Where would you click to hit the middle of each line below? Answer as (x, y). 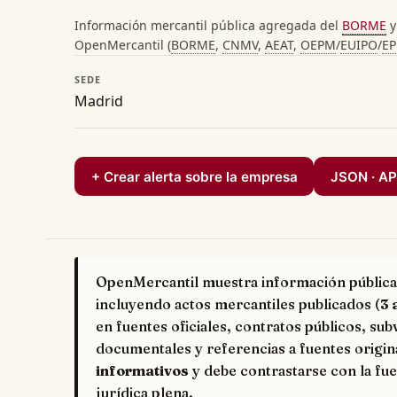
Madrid (99, 101)
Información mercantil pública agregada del (208, 25)
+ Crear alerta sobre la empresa (194, 176)
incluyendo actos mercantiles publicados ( (238, 304)
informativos (142, 371)
